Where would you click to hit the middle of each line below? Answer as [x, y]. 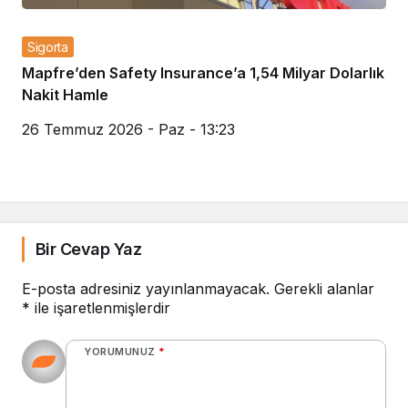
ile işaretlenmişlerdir [100, 308]
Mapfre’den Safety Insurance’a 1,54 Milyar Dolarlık [203, 73]
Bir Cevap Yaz [88, 250]
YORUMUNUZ [120, 352]
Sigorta [48, 47]
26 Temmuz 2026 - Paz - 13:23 [128, 130]
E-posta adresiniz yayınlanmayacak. [146, 289]
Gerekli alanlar [324, 289]
